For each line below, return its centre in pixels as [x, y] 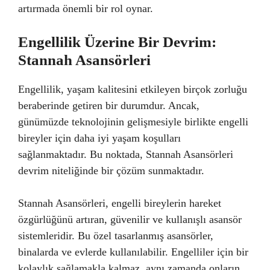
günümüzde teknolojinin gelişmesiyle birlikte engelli [133, 121]
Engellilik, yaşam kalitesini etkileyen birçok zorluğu [133, 89]
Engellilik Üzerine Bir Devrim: [117, 42]
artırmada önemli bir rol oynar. [86, 8]
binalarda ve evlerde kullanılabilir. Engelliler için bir [133, 252]
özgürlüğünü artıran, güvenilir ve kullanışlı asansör [130, 219]
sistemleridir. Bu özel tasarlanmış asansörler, [116, 235]
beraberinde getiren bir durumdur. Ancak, [109, 105]
